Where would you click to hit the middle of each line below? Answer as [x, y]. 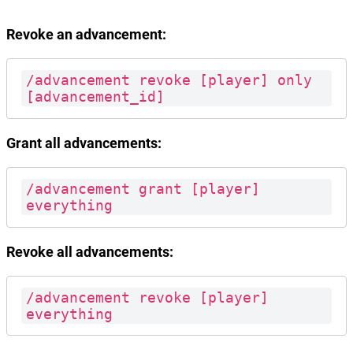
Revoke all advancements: [90, 251]
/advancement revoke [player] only [173, 80]
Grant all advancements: [84, 143]
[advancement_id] [95, 97]
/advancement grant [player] [147, 189]
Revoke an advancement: [86, 35]
